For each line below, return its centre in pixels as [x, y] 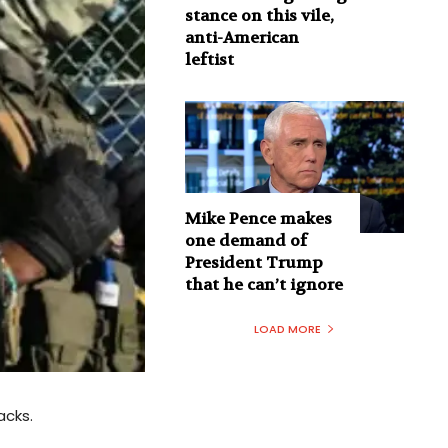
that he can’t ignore [263, 284]
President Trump [253, 262]
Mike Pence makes [258, 218]
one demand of [245, 240]
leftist [209, 60]
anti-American [241, 38]
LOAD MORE [287, 328]
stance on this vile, [259, 16]
